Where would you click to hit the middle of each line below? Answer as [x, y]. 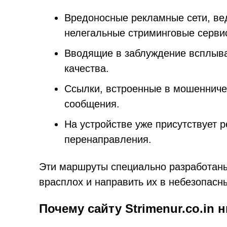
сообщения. [92, 104]
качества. [87, 68]
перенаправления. [108, 139]
